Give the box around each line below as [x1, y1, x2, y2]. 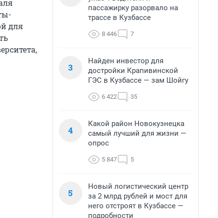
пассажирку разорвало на [88, 3, 178, 12]
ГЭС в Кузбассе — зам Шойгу [88, 76, 188, 85]
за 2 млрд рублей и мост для [88, 192, 187, 200]
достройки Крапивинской [88, 66, 178, 75]
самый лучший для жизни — [88, 129, 186, 138]
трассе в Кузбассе [88, 13, 151, 22]
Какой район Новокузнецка [88, 119, 184, 128]
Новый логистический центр [88, 182, 188, 191]
